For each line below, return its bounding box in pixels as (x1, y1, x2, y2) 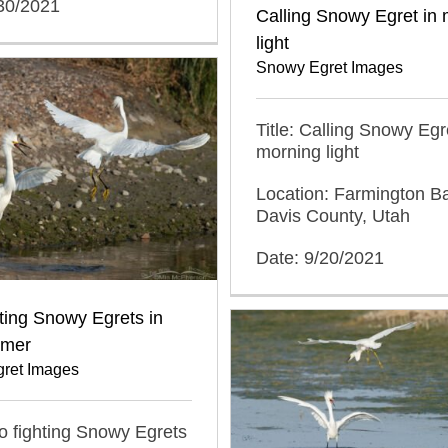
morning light (256, 142, 359, 162)
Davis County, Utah (256, 206, 410, 226)
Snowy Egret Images (256, 59, 403, 76)
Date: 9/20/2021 (256, 248, 384, 268)
